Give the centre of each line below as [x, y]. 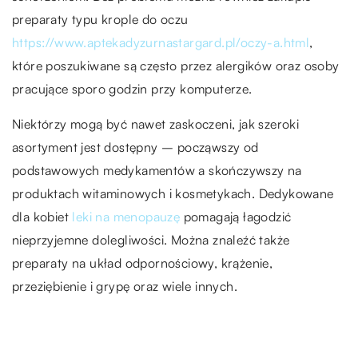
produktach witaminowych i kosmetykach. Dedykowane [173, 194]
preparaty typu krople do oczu [100, 20]
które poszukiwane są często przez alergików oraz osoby [176, 66]
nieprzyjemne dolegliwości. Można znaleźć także [151, 240]
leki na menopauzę [126, 217]
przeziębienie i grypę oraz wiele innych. [125, 286]
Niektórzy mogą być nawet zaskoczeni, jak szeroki [156, 124]
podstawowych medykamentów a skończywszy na [157, 171]
